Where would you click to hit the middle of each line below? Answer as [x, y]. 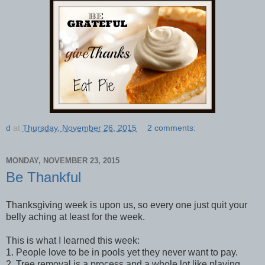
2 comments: [172, 127]
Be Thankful [43, 177]
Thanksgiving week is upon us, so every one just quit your [127, 205]
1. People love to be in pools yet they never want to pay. [122, 253]
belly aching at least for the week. [75, 217]
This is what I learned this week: [73, 241]
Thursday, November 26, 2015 [80, 127]
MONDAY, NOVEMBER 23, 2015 [63, 161]
